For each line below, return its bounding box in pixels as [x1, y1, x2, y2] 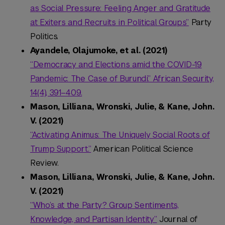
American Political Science [91, 144, 193, 155]
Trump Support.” [30, 144, 91, 155]
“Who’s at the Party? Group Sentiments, [30, 200, 179, 211]
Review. [30, 158, 59, 169]
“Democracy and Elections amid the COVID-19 [30, 59, 202, 70]
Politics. [30, 31, 59, 42]
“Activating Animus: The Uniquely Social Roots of [30, 130, 210, 141]
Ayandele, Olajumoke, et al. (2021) [30, 45, 168, 56]
